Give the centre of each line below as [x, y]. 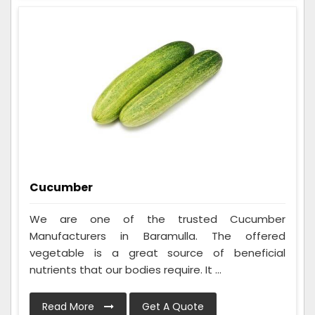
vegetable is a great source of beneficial [157, 253]
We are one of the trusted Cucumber [157, 219]
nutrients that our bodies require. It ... [126, 270]
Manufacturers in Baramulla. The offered [157, 236]
